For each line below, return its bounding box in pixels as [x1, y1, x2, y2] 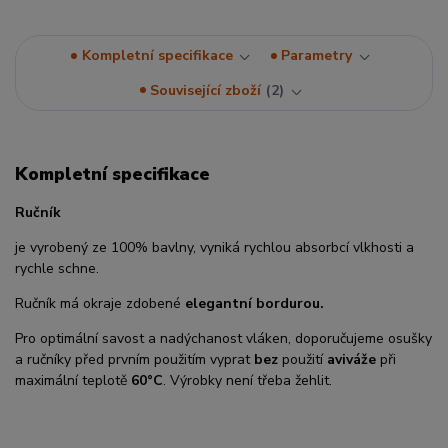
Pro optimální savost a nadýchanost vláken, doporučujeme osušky [15, 329, 432, 349]
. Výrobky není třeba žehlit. [163, 371, 332, 391]
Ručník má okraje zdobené [15, 294, 185, 314]
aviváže [327, 350, 376, 370]
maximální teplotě [15, 371, 131, 391]
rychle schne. [15, 259, 103, 279]
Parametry [281, 46, 353, 66]
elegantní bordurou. [185, 294, 324, 314]
